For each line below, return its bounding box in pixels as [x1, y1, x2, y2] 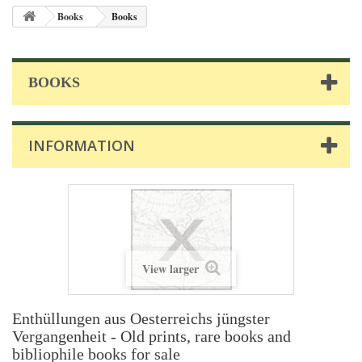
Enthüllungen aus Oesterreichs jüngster [12, 309, 270, 327]
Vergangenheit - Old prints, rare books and [12, 327, 291, 345]
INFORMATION [28, 136, 135, 155]
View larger [141, 260, 202, 277]
